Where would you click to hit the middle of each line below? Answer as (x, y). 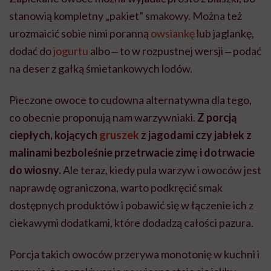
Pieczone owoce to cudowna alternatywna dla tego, (130, 100)
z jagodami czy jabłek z (195, 135)
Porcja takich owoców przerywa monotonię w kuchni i (134, 254)
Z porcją (216, 118)
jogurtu (71, 51)
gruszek (119, 135)
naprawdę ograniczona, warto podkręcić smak (116, 188)
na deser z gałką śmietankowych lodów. (101, 69)
